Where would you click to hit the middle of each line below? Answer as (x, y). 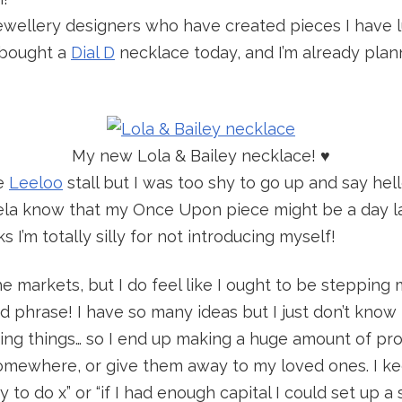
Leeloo (36, 182)
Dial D (93, 52)
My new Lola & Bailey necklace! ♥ (201, 155)
